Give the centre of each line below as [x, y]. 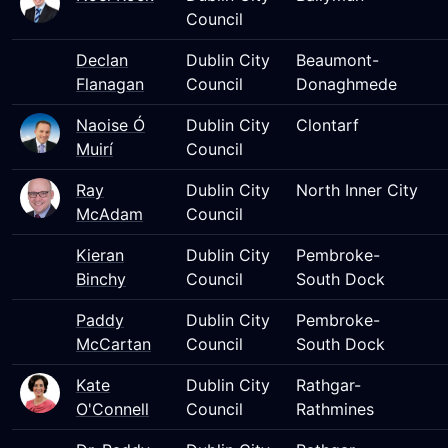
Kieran [100, 255]
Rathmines [335, 409]
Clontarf [327, 125]
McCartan [113, 344]
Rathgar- [328, 385]
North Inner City [357, 190]
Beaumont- [337, 60]
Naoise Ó [110, 125]
